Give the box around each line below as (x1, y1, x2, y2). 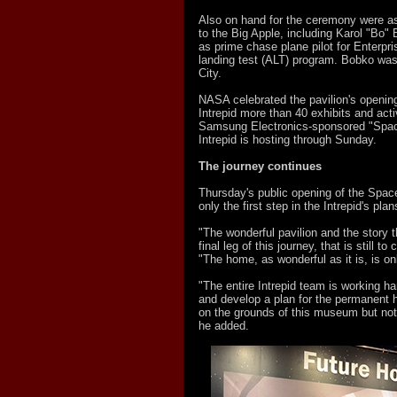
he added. (198, 319, 249, 332)
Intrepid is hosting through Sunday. (198, 133, 377, 146)
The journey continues (198, 160, 322, 173)
